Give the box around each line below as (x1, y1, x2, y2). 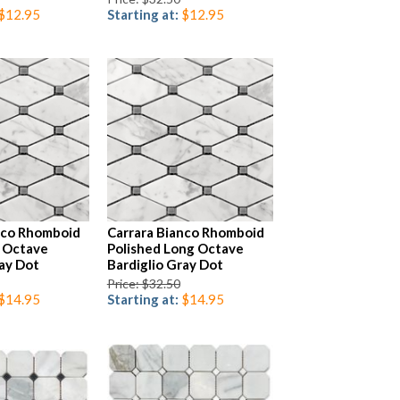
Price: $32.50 (106, 276, 180, 292)
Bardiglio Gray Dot (106, 256, 223, 273)
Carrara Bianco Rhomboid (106, 224, 264, 241)
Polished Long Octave (106, 240, 244, 257)
